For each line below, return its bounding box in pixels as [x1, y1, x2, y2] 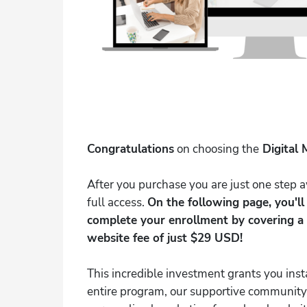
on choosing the [174, 140, 259, 157]
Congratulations [87, 140, 174, 157]
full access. [87, 194, 147, 210]
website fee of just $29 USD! [87, 230, 243, 246]
